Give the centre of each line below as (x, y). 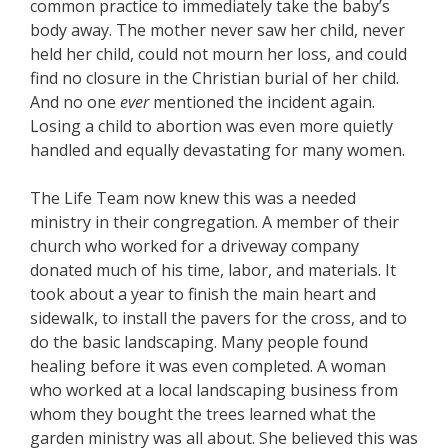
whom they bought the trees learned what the (203, 414)
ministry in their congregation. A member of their (214, 222)
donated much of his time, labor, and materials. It (213, 270)
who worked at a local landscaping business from (214, 390)
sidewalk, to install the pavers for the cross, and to (218, 318)
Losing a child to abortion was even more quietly (211, 126)
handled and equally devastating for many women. (217, 150)
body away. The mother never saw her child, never (217, 30)
